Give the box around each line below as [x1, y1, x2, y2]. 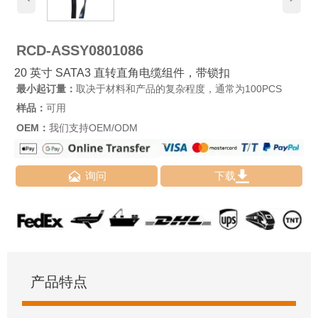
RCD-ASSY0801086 [16, 42, 143, 58]
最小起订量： [16, 83, 76, 95]
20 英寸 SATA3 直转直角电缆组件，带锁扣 [14, 67, 230, 79]
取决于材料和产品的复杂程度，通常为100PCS [75, 83, 282, 95]
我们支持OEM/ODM [48, 121, 138, 133]
